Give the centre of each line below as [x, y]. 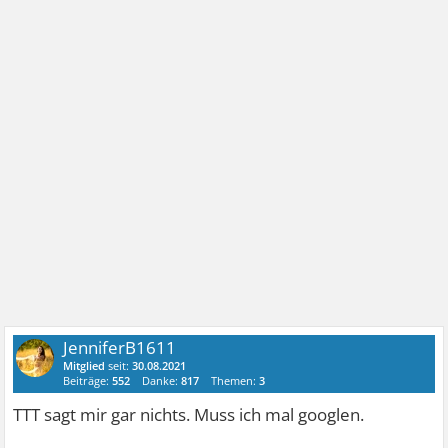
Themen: [235, 381]
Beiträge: [88, 381]
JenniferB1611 [120, 348]
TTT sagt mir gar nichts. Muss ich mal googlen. [189, 415]
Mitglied [84, 366]
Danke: [162, 381]
